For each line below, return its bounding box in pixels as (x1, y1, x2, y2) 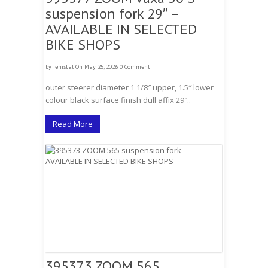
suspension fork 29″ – (45, 4, 179, 23)
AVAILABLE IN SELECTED (45, 20, 197, 38)
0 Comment (120, 63, 150, 71)
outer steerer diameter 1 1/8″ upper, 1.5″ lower (45, 82, 214, 93)
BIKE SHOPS (45, 35, 120, 54)
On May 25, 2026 (75, 63, 118, 71)
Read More (53, 118, 93, 129)
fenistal (53, 63, 74, 71)
